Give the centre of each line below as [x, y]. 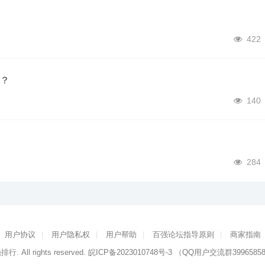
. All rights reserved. [52, 252]
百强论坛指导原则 [183, 235]
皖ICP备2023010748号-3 [130, 252]
